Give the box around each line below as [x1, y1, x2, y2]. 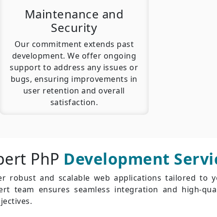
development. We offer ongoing [12, 50, 136, 62]
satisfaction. [50, 97, 98, 108]
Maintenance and [24, 6, 124, 22]
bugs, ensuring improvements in [10, 74, 138, 85]
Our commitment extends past [14, 39, 134, 50]
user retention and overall [23, 85, 125, 96]
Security [51, 19, 97, 36]
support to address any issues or [10, 62, 139, 73]
